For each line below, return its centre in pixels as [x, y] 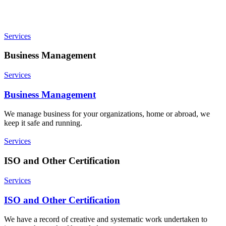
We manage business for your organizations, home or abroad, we [107, 114]
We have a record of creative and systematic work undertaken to [106, 219]
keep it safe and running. [43, 123]
